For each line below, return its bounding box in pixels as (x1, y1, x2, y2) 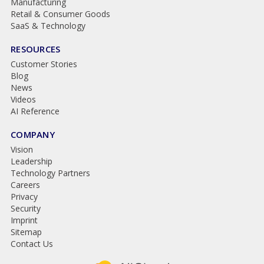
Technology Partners (10, 167, 90, 179)
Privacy (10, 190, 38, 202)
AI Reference (10, 105, 60, 117)
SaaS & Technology (10, 19, 85, 31)
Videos (10, 93, 36, 105)
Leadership (10, 155, 52, 167)
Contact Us (10, 237, 53, 249)
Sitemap (10, 226, 42, 237)
